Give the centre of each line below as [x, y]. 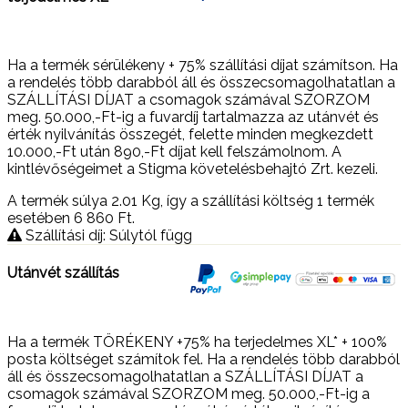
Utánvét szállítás [63, 273]
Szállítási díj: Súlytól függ [107, 235]
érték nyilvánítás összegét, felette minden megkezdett [190, 134]
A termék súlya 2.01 [74, 201]
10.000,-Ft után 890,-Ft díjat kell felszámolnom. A [174, 152]
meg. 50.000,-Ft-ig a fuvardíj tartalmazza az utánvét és [193, 117]
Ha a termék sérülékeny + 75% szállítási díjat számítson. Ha [203, 65]
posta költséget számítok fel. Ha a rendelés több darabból [204, 359]
